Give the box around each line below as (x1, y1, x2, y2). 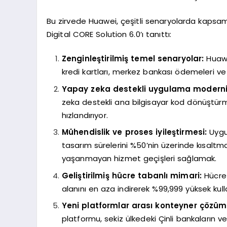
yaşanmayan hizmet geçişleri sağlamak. (61, 153, 217, 164)
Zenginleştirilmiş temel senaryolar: (61, 53, 204, 64)
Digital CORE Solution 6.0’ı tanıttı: (46, 28, 172, 40)
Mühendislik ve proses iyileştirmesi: (61, 127, 207, 138)
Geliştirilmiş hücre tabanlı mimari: (61, 170, 202, 181)
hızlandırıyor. (61, 109, 108, 121)
